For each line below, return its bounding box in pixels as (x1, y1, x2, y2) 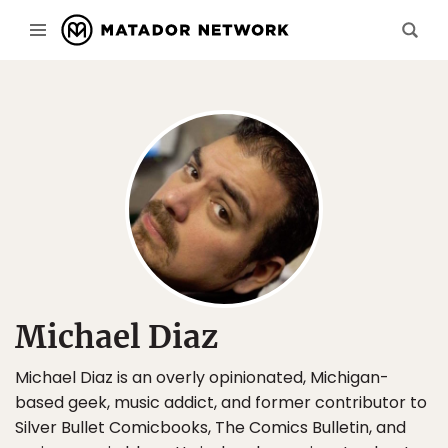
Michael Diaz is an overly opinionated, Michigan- (15, 366, 389, 389)
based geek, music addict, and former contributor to (15, 391, 427, 414)
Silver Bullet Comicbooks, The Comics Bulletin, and (15, 416, 406, 439)
